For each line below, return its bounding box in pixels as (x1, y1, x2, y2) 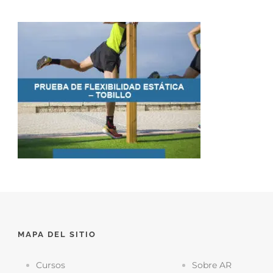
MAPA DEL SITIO (18, 229, 96, 239)
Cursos (36, 259, 65, 271)
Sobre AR (191, 259, 232, 271)
